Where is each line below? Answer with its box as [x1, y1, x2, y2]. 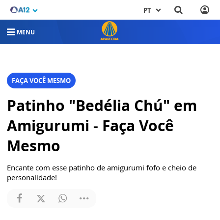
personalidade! [7, 172, 57, 183]
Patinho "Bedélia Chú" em [7, 95, 197, 116]
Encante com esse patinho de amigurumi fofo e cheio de [7, 163, 196, 173]
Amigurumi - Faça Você [7, 115, 174, 136]
